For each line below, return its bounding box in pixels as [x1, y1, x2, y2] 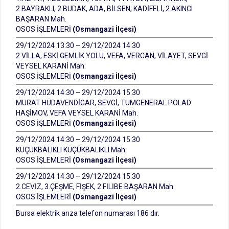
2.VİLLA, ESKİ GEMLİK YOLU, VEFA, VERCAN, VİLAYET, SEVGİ [16, 52, 208, 60]
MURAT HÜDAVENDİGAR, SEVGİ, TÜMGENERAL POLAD [16, 99, 191, 107]
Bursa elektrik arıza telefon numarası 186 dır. [16, 209, 159, 217]
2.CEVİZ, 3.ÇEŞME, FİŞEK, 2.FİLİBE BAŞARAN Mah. [16, 182, 175, 191]
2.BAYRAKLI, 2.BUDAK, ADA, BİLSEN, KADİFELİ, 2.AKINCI [16, 5, 193, 13]
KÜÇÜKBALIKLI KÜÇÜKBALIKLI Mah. [16, 146, 127, 154]
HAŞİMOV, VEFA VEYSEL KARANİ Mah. [16, 109, 138, 117]
